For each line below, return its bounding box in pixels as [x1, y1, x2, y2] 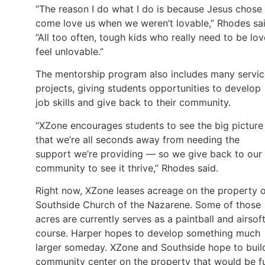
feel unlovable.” [35, 45, 104, 57]
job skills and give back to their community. [35, 96, 231, 109]
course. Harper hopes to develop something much [35, 227, 260, 239]
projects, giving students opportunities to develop [35, 82, 261, 95]
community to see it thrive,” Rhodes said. [35, 161, 218, 174]
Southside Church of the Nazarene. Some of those [35, 198, 261, 211]
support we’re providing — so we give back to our [35, 147, 262, 160]
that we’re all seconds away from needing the [35, 133, 240, 146]
